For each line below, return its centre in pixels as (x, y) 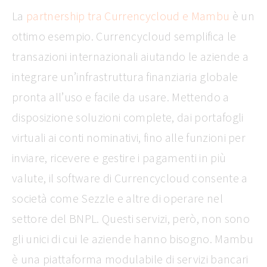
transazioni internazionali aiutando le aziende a (130, 57)
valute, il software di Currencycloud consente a (130, 178)
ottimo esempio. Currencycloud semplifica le (124, 36)
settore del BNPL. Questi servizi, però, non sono (131, 219)
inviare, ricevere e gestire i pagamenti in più (119, 158)
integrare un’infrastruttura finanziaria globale (125, 77)
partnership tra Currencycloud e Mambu (128, 16)
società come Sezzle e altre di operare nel (117, 198)
